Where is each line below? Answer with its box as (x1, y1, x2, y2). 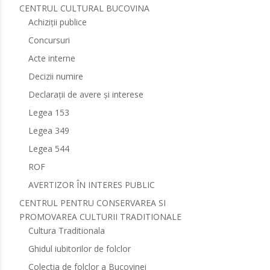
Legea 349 (28, 125, 69, 136)
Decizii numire (28, 71, 83, 82)
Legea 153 (28, 107, 69, 118)
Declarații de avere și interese (28, 89, 143, 100)
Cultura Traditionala (28, 225, 105, 236)
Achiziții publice (28, 16, 87, 28)
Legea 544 (28, 143, 69, 154)
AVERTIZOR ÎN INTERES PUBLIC (28, 179, 155, 190)
